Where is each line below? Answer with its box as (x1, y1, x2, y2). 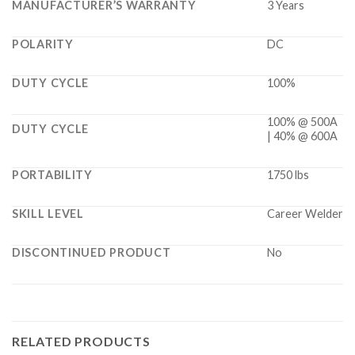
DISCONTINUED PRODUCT (12, 246, 171, 260)
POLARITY (12, 37, 74, 52)
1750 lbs (267, 168, 309, 182)
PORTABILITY (12, 168, 93, 182)
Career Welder (267, 207, 343, 221)
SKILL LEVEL (12, 207, 84, 221)
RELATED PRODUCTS (12, 334, 151, 349)
